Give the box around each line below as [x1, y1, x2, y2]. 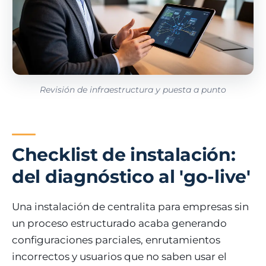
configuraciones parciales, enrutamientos [12, 233, 220, 246]
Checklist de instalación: [12, 143, 236, 166]
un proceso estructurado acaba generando [12, 217, 227, 229]
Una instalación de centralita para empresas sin [12, 200, 249, 213]
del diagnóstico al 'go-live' [12, 165, 251, 188]
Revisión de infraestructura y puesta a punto [39, 84, 226, 94]
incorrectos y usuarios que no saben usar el [12, 250, 227, 262]
